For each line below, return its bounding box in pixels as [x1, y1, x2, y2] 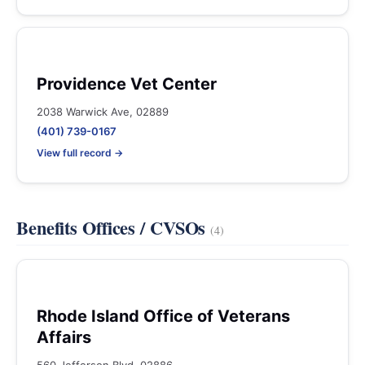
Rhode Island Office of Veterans [37, 306, 290, 326]
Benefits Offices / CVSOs [16, 214, 211, 241]
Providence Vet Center [37, 74, 217, 94]
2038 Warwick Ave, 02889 [37, 105, 169, 118]
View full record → [37, 147, 123, 159]
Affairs [37, 328, 91, 347]
